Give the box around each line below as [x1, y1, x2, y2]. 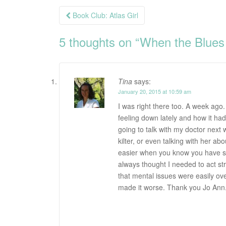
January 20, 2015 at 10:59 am [118, 87, 191, 95]
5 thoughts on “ [59, 33, 140, 50]
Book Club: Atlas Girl [71, 10, 138, 20]
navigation [59, 18, 124, 38]
